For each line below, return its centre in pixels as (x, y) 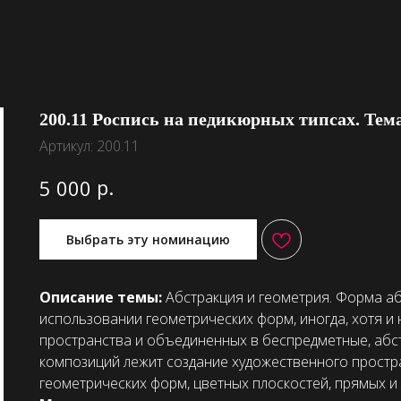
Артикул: (68, 146)
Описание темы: (102, 298)
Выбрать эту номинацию (148, 240)
